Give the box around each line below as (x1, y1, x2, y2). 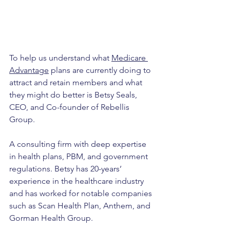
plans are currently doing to (49, 65, 153, 75)
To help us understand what (9, 53, 111, 63)
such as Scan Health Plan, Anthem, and (9, 201, 152, 211)
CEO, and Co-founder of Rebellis (9, 102, 131, 112)
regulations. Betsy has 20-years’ (9, 164, 124, 174)
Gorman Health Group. (9, 213, 93, 223)
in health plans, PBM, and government (9, 151, 150, 162)
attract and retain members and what (9, 78, 144, 88)
